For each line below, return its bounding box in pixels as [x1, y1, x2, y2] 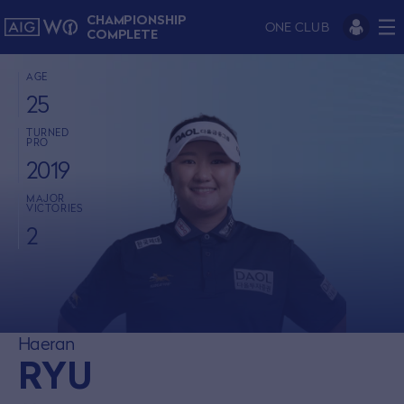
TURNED [26, 126, 69, 139]
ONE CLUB [264, 19, 329, 34]
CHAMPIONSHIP [86, 12, 187, 27]
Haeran [18, 333, 75, 354]
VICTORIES [26, 202, 83, 215]
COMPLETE [86, 26, 159, 41]
